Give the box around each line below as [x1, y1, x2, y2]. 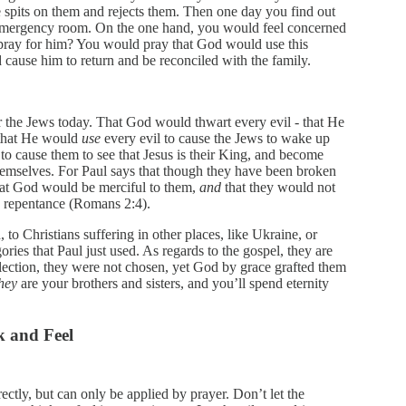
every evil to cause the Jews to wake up [101, 130, 330, 146]
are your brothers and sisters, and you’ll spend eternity [17, 275, 329, 291]
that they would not [221, 179, 335, 195]
